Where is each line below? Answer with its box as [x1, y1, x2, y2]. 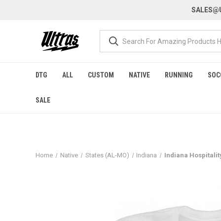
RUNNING [165, 71, 193, 79]
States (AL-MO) [85, 151, 129, 159]
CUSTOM [88, 71, 114, 79]
